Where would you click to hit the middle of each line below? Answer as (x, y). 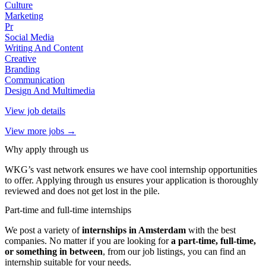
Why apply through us (47, 150)
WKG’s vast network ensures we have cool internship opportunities (131, 170)
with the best (212, 230)
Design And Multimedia (50, 91)
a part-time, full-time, (213, 240)
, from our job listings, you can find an (174, 251)
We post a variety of (43, 230)
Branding (22, 69)
